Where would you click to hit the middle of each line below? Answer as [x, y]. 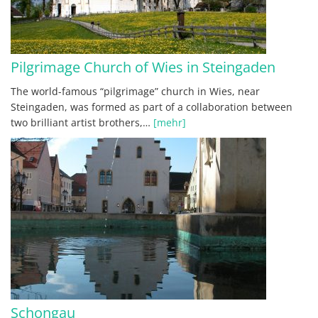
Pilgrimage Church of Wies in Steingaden [143, 67]
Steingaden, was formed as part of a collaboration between [152, 106]
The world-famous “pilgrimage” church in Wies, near [135, 91]
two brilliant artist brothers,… [82, 122]
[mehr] [170, 122]
